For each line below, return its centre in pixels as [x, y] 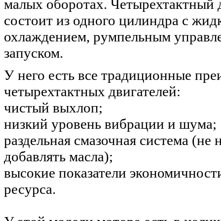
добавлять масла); [58, 156]
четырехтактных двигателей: [92, 91]
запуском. [34, 53]
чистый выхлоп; [53, 107]
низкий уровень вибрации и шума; [110, 124]
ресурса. [30, 189]
